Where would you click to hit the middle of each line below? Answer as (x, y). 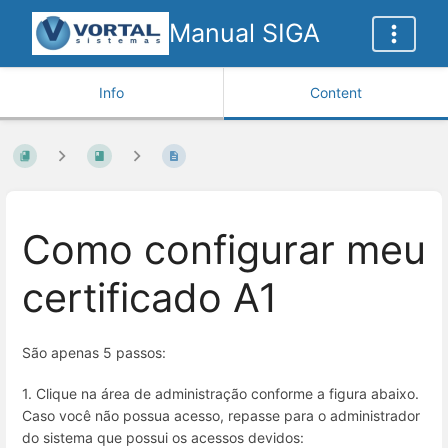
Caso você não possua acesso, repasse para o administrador (221, 415)
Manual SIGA (244, 33)
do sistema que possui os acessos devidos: (163, 437)
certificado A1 (149, 298)
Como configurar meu (224, 250)
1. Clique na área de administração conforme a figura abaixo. (220, 393)
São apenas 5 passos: (94, 352)
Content (336, 92)
